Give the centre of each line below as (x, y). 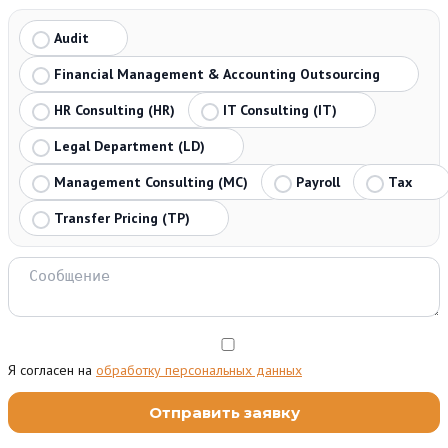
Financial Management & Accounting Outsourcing (217, 74)
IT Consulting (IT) (280, 110)
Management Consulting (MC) (151, 182)
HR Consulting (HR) (114, 110)
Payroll (318, 182)
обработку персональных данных (199, 370)
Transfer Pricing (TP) (122, 218)
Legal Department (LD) (129, 146)
